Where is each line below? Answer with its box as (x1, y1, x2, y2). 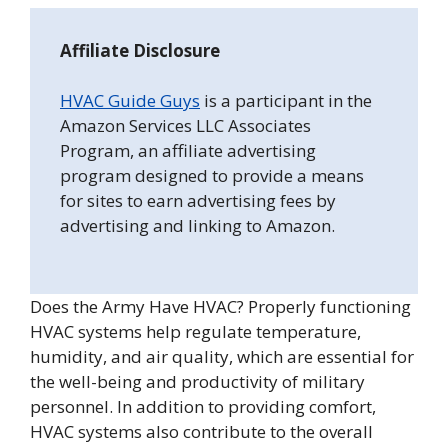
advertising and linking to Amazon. (60, 214, 335, 238)
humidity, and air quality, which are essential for (30, 344, 414, 368)
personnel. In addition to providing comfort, (30, 394, 376, 418)
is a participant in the (200, 89, 372, 113)
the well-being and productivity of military (30, 369, 365, 393)
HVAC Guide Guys (60, 89, 200, 113)
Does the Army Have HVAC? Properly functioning (30, 294, 411, 318)
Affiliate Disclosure (60, 38, 220, 62)
